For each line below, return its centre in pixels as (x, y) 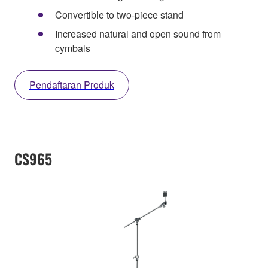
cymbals (73, 48)
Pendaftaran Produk (72, 85)
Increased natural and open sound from (138, 34)
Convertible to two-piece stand (119, 15)
